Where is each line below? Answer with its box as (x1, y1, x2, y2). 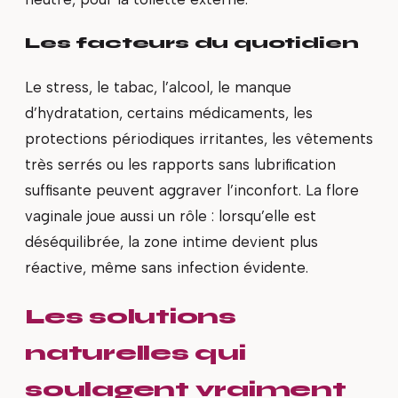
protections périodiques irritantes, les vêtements (25, 130, 373, 148)
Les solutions (25, 303, 236, 330)
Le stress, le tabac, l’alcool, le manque (25, 78, 291, 97)
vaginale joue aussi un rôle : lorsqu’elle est (25, 207, 316, 226)
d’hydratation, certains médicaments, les (25, 104, 313, 123)
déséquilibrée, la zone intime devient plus (25, 233, 318, 251)
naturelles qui (25, 339, 246, 366)
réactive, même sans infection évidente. (25, 259, 308, 277)
